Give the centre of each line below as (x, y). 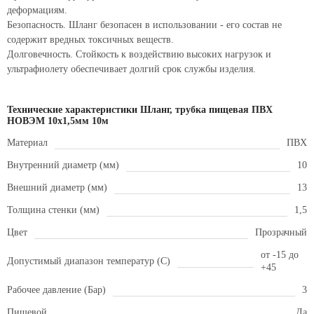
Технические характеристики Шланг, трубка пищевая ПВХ (140, 110)
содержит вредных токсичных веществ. (90, 40)
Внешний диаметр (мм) (57, 187)
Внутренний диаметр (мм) (63, 165)
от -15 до (280, 255)
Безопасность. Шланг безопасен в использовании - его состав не (144, 25)
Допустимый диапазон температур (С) (89, 261)
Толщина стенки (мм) (53, 210)
